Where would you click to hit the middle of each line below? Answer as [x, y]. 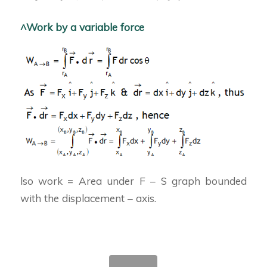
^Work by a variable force [82, 27]
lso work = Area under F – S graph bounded [133, 181]
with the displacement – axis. [88, 198]
